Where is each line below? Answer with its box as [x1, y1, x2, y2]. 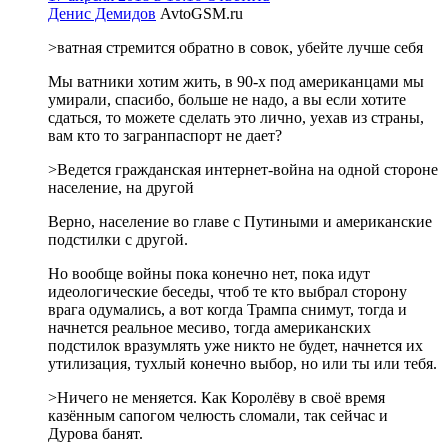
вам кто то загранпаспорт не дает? [48, 126, 282, 144]
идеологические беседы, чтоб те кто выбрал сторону [48, 282, 407, 300]
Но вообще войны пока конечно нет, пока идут [48, 264, 370, 282]
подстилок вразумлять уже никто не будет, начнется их [48, 336, 423, 354]
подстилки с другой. [48, 230, 188, 248]
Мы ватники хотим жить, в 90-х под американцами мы [48, 72, 424, 90]
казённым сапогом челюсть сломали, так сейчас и [48, 406, 388, 424]
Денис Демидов [48, 4, 156, 22]
